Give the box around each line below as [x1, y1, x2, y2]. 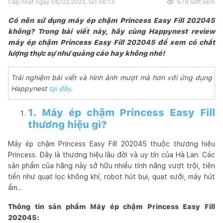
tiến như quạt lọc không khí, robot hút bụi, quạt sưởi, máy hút [8, 172, 215, 181]
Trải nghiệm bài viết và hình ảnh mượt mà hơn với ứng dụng [11, 73, 212, 82]
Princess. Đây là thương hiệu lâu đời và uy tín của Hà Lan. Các [8, 150, 215, 159]
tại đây [49, 84, 71, 93]
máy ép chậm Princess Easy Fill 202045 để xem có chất [8, 38, 215, 46]
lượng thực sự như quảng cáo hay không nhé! [8, 49, 165, 57]
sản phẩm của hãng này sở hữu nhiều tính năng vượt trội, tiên [8, 161, 215, 170]
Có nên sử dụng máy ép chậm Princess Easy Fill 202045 [8, 16, 215, 24]
